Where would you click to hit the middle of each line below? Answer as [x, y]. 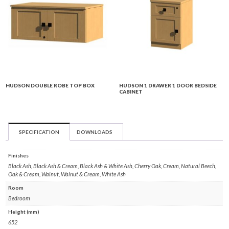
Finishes [19, 156]
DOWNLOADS [95, 132]
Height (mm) [24, 212]
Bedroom [19, 198]
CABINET [131, 92]
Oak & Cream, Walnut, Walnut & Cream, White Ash [67, 174]
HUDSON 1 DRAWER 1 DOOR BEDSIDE [168, 86]
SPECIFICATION [39, 132]
